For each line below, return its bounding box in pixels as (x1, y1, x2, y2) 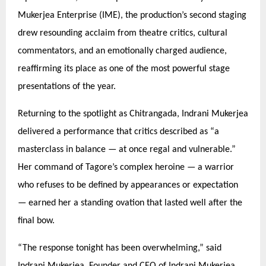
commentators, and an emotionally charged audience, (18, 46, 227, 56)
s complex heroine (114, 162, 187, 172)
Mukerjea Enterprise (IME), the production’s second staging (18, 10, 246, 20)
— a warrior (187, 162, 234, 172)
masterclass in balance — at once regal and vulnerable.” (18, 144, 236, 154)
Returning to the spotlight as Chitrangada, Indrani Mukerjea (18, 109, 248, 119)
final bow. (18, 216, 55, 226)
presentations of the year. (18, 81, 116, 91)
